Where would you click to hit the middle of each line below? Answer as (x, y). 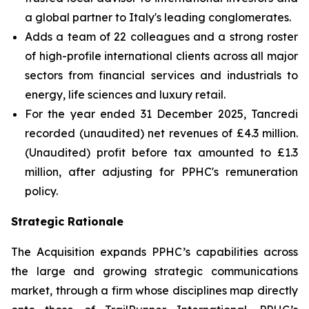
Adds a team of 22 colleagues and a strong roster (161, 37)
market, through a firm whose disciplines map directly (154, 290)
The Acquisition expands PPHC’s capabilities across (154, 252)
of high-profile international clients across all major (161, 56)
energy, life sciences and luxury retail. (125, 94)
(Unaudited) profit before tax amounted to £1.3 (161, 152)
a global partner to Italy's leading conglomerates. (158, 17)
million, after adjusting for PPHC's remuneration (161, 172)
